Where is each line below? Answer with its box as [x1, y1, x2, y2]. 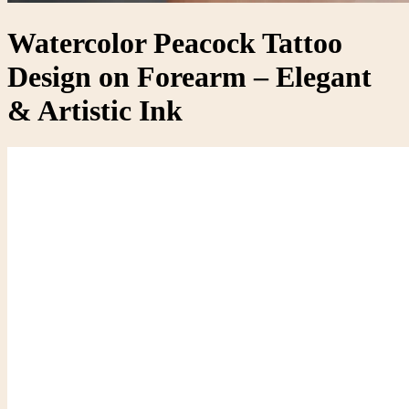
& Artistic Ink [7, 93, 183, 127]
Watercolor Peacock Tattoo [7, 26, 342, 59]
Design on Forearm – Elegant [7, 59, 372, 93]
